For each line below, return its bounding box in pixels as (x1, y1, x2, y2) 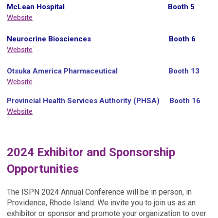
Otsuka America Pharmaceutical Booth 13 (7, 66, 200, 75)
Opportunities (7, 162, 79, 176)
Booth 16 (167, 96, 200, 105)
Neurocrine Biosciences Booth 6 (7, 34, 196, 43)
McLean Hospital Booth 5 (7, 2, 195, 11)
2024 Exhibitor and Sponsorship (7, 145, 175, 159)
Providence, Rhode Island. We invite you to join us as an (7, 198, 196, 207)
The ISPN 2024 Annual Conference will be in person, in (7, 187, 192, 197)
